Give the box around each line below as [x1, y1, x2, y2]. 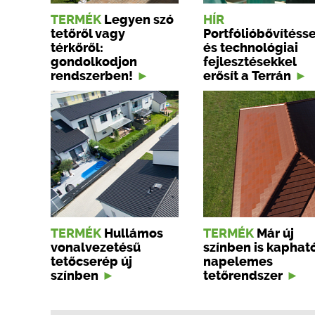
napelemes [203, 255, 273, 269]
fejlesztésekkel [203, 55, 296, 69]
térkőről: [51, 41, 103, 55]
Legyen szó [104, 13, 174, 27]
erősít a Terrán [203, 69, 291, 83]
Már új [257, 226, 294, 240]
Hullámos [104, 226, 163, 240]
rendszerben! [51, 69, 133, 83]
